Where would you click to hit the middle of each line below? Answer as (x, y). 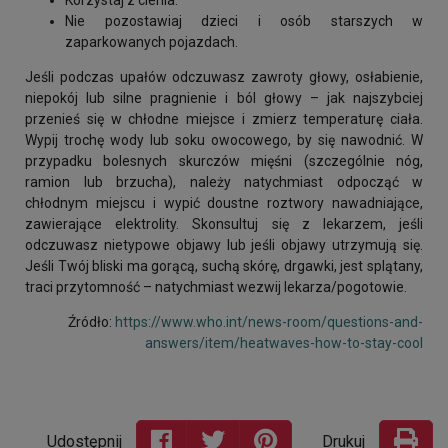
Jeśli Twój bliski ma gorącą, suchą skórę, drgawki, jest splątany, (224, 265)
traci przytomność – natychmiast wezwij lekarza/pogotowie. (216, 286)
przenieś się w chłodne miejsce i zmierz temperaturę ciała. (224, 118)
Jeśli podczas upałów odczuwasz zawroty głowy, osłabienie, (224, 76)
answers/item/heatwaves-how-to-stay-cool (284, 342)
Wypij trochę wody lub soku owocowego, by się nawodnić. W (224, 139)
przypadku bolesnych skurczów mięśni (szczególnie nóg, (224, 160)
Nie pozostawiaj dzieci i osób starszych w (244, 20)
